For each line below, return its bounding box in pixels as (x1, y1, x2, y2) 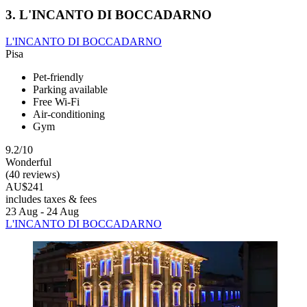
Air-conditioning (33, 108, 105, 120)
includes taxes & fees (5, 193, 97, 205)
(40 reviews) (5, 168, 60, 180)
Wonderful (5, 156, 51, 168)
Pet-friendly (33, 71, 84, 83)
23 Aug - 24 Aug (5, 205, 79, 217)
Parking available (33, 83, 108, 95)
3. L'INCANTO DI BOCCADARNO (5, 8, 212, 23)
